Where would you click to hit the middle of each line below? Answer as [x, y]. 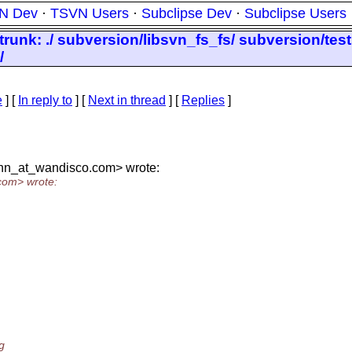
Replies [203, 100]
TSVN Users [90, 13]
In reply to [45, 100]
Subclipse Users [295, 13]
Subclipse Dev [187, 13]
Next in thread [127, 100]
